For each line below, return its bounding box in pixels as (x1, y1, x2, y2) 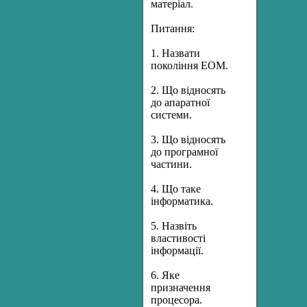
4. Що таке (151, 183, 201, 195)
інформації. (151, 245, 204, 256)
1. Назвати (151, 47, 200, 59)
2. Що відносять (151, 84, 225, 96)
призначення (151, 282, 210, 293)
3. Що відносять (151, 134, 225, 145)
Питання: (151, 23, 195, 34)
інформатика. (151, 195, 213, 207)
